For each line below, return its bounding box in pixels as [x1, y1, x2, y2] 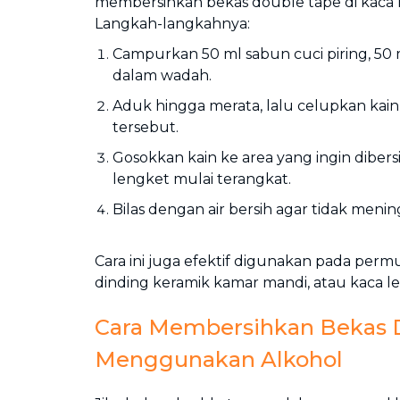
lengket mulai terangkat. [112, 171, 291, 187]
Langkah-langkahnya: [95, 15, 250, 32]
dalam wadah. [112, 67, 212, 84]
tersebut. [112, 119, 179, 136]
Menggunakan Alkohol [95, 346, 343, 372]
